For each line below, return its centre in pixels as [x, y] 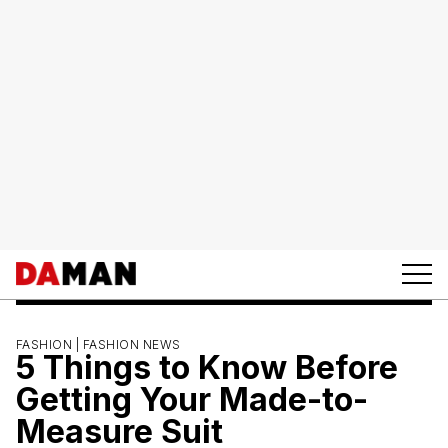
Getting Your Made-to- [192, 399]
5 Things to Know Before [207, 367]
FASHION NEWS [131, 344]
